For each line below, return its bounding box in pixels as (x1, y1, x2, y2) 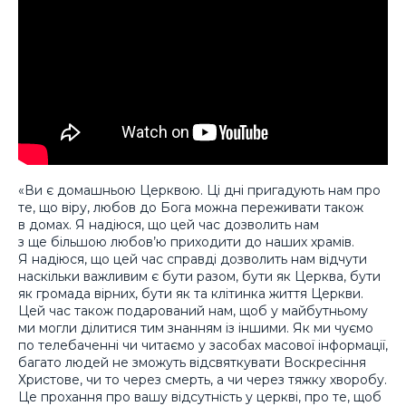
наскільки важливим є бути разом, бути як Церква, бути (18, 267, 381, 285)
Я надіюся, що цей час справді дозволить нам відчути (18, 250, 367, 267)
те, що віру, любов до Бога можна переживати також (18, 198, 363, 216)
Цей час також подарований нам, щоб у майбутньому (18, 302, 368, 319)
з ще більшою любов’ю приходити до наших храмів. (18, 233, 354, 250)
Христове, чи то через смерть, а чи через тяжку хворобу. (18, 371, 387, 388)
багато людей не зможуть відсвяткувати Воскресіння (18, 353, 366, 371)
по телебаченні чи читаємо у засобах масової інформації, (18, 336, 388, 353)
